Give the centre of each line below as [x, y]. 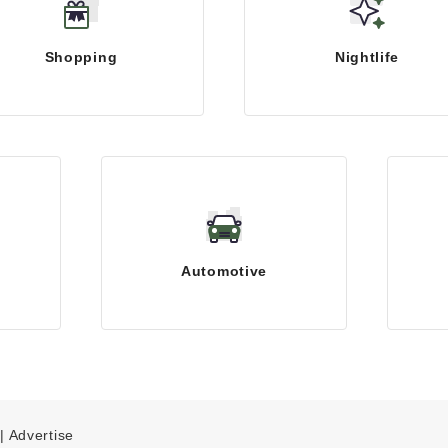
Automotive [224, 271]
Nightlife [367, 57]
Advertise [41, 434]
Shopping [81, 57]
